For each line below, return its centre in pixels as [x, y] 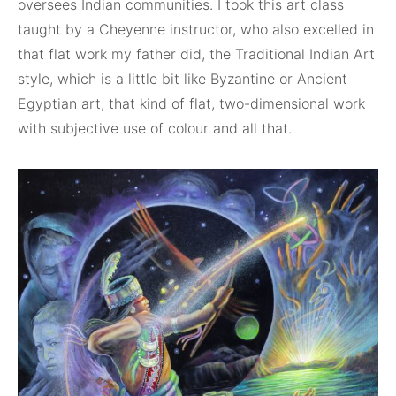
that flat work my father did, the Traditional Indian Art [196, 54]
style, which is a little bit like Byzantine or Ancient [183, 79]
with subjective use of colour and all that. [155, 128]
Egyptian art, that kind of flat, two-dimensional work [191, 103]
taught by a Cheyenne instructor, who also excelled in [196, 29]
